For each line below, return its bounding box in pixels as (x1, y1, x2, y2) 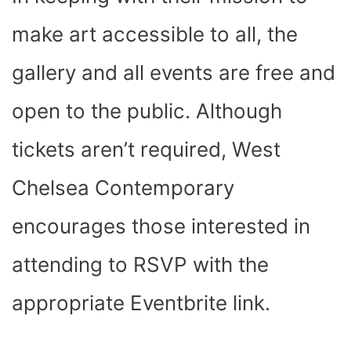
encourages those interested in (12, 213, 310, 238)
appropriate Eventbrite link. (12, 290, 270, 315)
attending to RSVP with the (12, 251, 269, 277)
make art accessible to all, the (12, 21, 298, 46)
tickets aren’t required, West (12, 136, 280, 161)
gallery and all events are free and (12, 60, 335, 85)
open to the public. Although (12, 98, 282, 123)
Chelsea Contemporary (12, 175, 234, 200)
